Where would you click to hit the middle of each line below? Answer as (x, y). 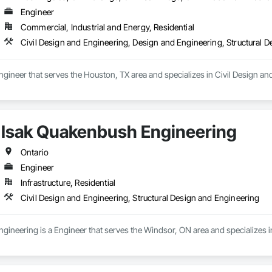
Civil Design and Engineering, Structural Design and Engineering (140, 198)
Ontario (35, 152)
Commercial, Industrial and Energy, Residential (107, 27)
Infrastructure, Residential (68, 183)
